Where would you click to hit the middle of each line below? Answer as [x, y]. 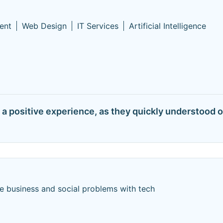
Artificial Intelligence [167, 26]
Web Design [44, 26]
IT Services [98, 26]
